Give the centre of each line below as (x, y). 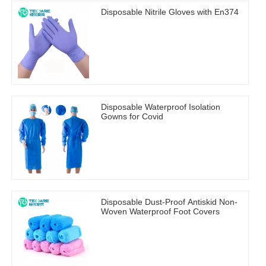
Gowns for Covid (132, 117)
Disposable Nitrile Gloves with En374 (170, 12)
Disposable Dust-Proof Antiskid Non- (169, 202)
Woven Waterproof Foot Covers (160, 212)
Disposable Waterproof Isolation (161, 107)
